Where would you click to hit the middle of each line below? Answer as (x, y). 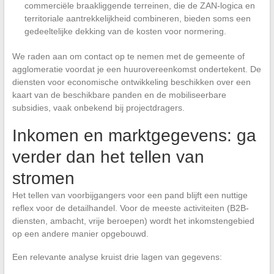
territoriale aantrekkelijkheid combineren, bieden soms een (137, 19)
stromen (43, 179)
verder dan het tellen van (108, 157)
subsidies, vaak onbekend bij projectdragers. (98, 108)
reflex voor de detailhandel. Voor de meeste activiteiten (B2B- (130, 208)
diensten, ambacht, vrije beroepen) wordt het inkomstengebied (133, 221)
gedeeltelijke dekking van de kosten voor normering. (125, 31)
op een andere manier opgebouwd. (80, 234)
